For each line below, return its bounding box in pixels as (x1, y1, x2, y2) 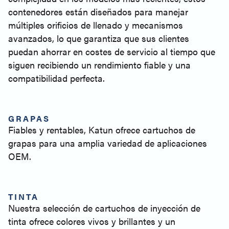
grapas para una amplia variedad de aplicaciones (8, 136, 207, 149)
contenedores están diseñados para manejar (8, 5, 188, 18)
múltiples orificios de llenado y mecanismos (8, 18, 183, 31)
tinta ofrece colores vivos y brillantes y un (8, 215, 175, 227)
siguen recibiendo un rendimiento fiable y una (8, 58, 191, 71)
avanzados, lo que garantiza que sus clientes (8, 32, 189, 44)
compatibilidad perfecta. (8, 72, 105, 84)
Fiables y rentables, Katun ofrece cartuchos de (8, 123, 195, 136)
